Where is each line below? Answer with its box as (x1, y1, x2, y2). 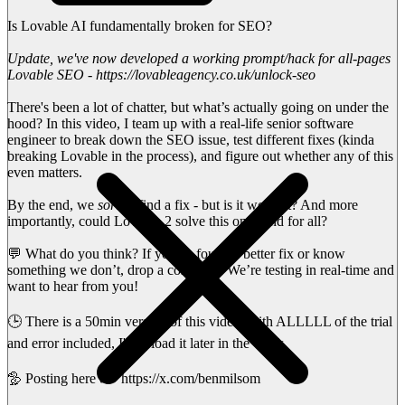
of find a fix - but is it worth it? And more (119, 196, 358, 212)
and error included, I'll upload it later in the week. (7, 334, 287, 351)
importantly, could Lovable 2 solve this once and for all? (7, 212, 327, 229)
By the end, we (7, 196, 98, 212)
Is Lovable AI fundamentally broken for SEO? (7, 17, 272, 33)
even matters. (7, 164, 82, 180)
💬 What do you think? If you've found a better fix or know (7, 245, 345, 261)
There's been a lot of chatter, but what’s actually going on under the (7, 99, 389, 115)
